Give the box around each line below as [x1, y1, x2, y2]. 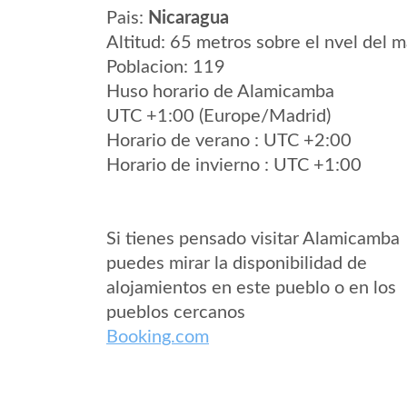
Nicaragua [148, 9, 229, 27]
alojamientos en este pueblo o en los [106, 279, 396, 297]
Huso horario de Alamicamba [106, 83, 334, 101]
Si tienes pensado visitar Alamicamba [106, 230, 400, 248]
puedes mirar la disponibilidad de [106, 254, 367, 273]
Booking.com [106, 328, 209, 346]
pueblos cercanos [106, 303, 245, 322]
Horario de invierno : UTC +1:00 [106, 156, 362, 174]
